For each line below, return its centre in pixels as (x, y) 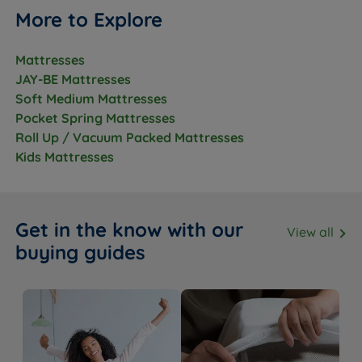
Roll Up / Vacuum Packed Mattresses (130, 138)
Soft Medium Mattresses (92, 99)
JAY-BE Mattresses (74, 80)
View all (311, 232)
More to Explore (89, 20)
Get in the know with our (130, 230)
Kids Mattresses (65, 157)
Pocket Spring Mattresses (96, 118)
